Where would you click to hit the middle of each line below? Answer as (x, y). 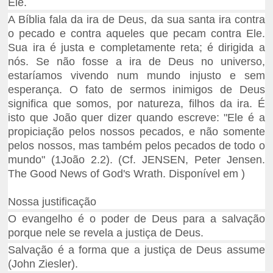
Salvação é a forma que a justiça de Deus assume (136, 250)
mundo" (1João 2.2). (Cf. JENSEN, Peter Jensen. (136, 160)
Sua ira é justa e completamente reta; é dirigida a (136, 48)
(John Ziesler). (43, 264)
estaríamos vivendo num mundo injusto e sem (136, 76)
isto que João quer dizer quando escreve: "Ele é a (136, 118)
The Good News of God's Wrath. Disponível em (125, 174)
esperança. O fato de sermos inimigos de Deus (136, 90)
